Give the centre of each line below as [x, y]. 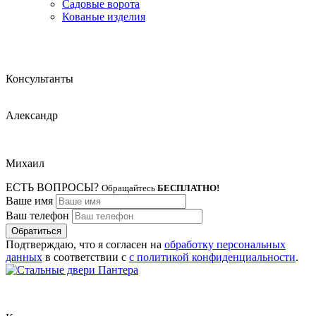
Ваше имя [29, 200]
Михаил [25, 163]
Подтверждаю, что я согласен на [85, 244]
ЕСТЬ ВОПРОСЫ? [54, 187]
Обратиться [36, 231]
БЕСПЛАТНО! [188, 188]
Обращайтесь [129, 188]
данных [24, 257]
